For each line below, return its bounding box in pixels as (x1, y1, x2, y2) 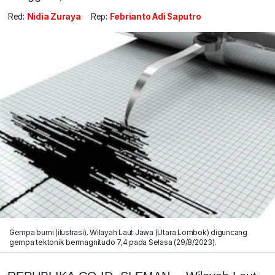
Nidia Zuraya (26, 12, 81, 22)
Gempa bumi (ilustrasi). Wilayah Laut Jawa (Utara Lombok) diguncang (9, 227, 247, 237)
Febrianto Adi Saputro (109, 12, 201, 22)
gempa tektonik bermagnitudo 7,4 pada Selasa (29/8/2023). (9, 237, 217, 247)
